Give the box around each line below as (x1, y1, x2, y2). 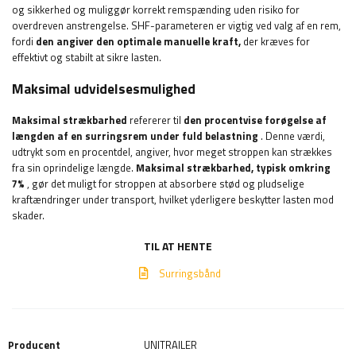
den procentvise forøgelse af (184, 112, 327, 129)
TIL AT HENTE (144, 238, 212, 255)
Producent (8, 337, 60, 354)
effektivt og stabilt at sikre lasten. (12, 49, 161, 66)
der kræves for (241, 33, 310, 50)
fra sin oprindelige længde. (12, 160, 136, 176)
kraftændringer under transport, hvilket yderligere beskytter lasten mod (12, 192, 334, 208)
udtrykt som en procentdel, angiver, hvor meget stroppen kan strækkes (12, 144, 332, 161)
